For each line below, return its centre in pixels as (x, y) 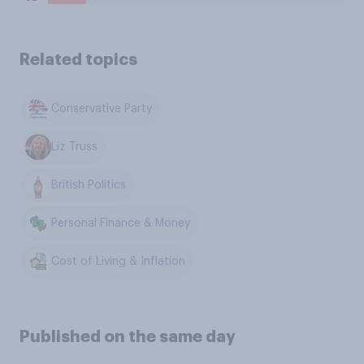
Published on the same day (128, 336)
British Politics (89, 185)
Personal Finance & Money (121, 223)
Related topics (78, 59)
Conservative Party (102, 109)
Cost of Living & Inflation (119, 261)
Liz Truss (75, 147)
